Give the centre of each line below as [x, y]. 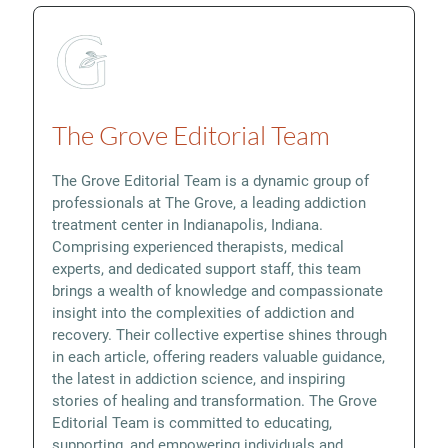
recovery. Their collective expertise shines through [220, 334]
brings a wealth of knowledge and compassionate [218, 290]
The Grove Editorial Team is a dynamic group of [211, 180]
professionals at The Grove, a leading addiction [209, 202]
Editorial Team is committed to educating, [192, 422]
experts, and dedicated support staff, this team [207, 268]
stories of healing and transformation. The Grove [215, 400]
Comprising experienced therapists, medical [198, 246]
